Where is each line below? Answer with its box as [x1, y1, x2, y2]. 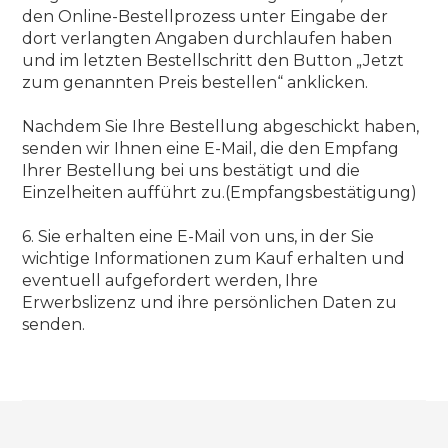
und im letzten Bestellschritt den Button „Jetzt [22, 50, 405, 70]
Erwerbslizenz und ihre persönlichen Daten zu [22, 292, 398, 312]
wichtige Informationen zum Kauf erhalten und [22, 248, 406, 268]
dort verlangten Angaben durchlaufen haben [22, 28, 393, 48]
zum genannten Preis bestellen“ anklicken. [22, 72, 369, 92]
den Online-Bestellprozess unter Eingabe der [22, 6, 389, 26]
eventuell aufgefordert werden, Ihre [22, 270, 319, 290]
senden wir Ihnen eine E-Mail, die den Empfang [22, 138, 400, 158]
